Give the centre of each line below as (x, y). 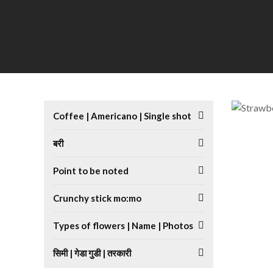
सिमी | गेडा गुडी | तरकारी (92, 253)
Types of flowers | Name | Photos (123, 225)
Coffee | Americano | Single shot (122, 115)
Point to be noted (91, 170)
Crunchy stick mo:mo (97, 198)
